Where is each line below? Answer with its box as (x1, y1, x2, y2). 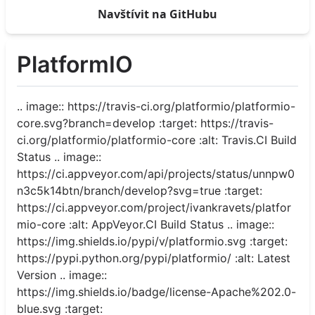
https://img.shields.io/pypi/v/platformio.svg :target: (17, 233, 288, 248)
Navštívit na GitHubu (98, 6, 217, 22)
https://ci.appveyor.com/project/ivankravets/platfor (17, 200, 291, 214)
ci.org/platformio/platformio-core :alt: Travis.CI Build (17, 132, 297, 147)
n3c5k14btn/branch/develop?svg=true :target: (17, 183, 262, 198)
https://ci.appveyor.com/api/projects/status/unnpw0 (17, 166, 295, 181)
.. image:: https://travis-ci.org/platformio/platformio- (17, 98, 295, 113)
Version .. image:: (17, 267, 107, 282)
